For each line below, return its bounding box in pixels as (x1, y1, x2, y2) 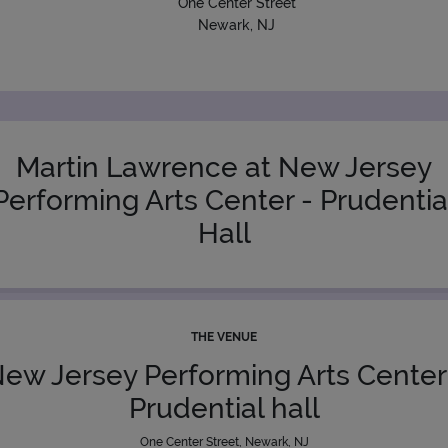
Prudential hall (128, 392, 320, 425)
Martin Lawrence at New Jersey (16, 151, 432, 184)
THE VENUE (191, 330, 257, 344)
